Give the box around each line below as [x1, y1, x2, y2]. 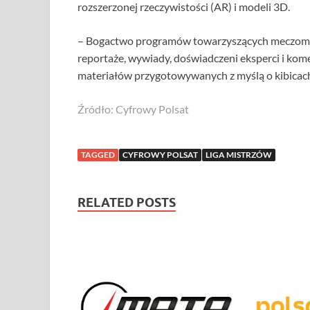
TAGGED [81, 149, 115, 160]
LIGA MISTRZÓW [206, 149, 272, 160]
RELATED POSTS [77, 194, 176, 210]
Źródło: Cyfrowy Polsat [77, 102, 189, 116]
